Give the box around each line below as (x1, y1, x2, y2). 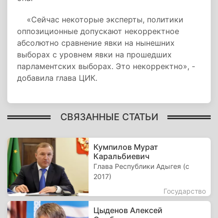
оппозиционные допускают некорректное (17, 26, 179, 36)
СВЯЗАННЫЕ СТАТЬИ (60, 110, 158, 123)
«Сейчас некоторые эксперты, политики (17, 15, 183, 24)
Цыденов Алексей (93, 205, 163, 215)
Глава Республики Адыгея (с (93, 162, 190, 170)
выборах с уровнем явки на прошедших (17, 50, 172, 59)
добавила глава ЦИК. (17, 73, 97, 83)
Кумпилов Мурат (93, 142, 159, 152)
